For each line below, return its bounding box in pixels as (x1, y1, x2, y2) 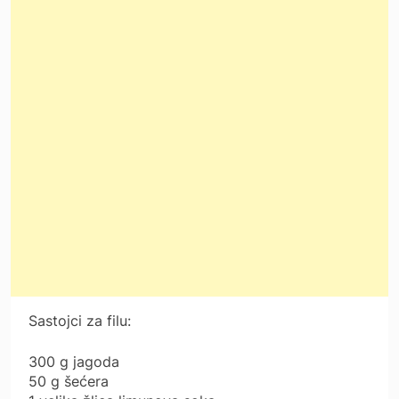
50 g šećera (28, 371, 109, 390)
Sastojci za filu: (28, 311, 131, 330)
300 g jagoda (28, 352, 119, 370)
